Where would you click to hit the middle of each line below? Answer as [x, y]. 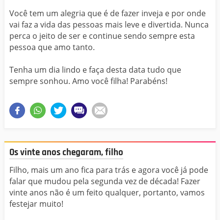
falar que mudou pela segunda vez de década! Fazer [105, 181]
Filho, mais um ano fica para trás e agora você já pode [109, 170]
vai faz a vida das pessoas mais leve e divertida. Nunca [109, 24]
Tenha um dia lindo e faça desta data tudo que [95, 69]
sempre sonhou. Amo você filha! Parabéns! [88, 81]
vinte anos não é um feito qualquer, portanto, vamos [107, 193]
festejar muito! [36, 204]
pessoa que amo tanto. [52, 47]
